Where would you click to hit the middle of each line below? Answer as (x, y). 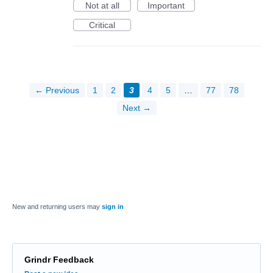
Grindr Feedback (59, 259)
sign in (113, 206)
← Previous (57, 90)
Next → (136, 108)
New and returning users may (57, 206)
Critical (102, 25)
